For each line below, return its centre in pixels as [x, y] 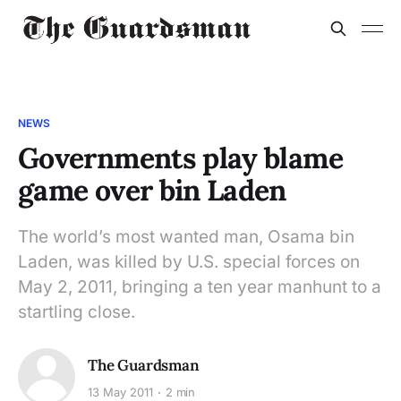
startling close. [77, 312]
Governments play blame [180, 158]
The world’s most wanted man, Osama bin [186, 237]
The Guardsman [144, 365]
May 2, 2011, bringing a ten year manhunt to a [200, 287]
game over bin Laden [152, 190]
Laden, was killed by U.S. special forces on [189, 262]
